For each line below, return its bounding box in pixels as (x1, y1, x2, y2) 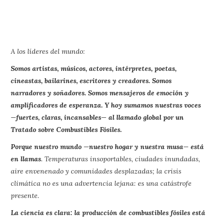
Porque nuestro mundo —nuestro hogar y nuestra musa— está (11, 142, 204, 151)
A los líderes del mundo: (11, 46, 86, 56)
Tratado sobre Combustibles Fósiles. (11, 125, 122, 134)
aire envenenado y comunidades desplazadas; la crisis (11, 166, 182, 175)
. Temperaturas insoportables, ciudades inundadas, (41, 154, 200, 163)
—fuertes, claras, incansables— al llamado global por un (11, 112, 184, 122)
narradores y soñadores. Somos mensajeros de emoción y (11, 88, 189, 97)
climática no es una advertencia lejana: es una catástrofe (11, 178, 192, 188)
